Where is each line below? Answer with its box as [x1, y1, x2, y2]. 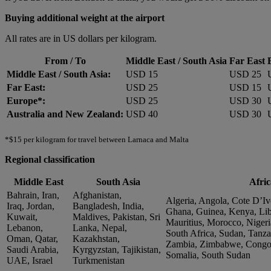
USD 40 [126, 109, 158, 120]
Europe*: [7, 96, 45, 106]
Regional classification [5, 154, 95, 165]
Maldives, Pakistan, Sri [73, 212, 160, 223]
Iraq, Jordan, [7, 201, 54, 212]
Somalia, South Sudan [166, 250, 250, 261]
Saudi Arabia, [7, 244, 59, 255]
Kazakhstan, [73, 233, 120, 244]
